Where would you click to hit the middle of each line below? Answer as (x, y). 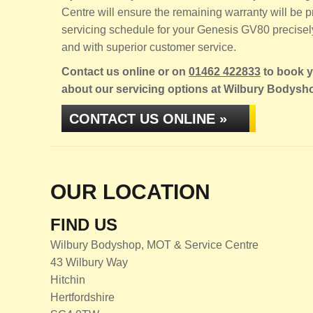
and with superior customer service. (149, 47)
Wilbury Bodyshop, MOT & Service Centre (154, 245)
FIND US (84, 225)
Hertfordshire (82, 297)
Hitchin (68, 280)
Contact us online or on (125, 72)
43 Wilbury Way (89, 262)
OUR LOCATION (130, 192)
